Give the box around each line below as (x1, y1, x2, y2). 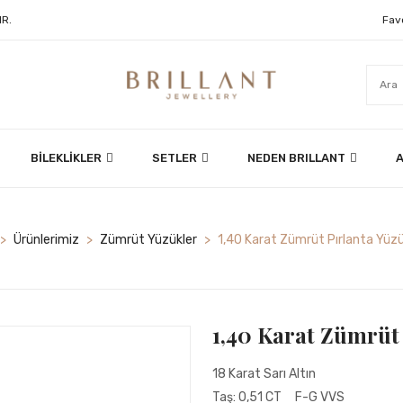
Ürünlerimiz (13, 232, 79, 248)
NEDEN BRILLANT (246, 151, 348, 166)
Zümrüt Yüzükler (100, 232, 197, 248)
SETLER (151, 151, 200, 166)
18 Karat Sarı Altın (212, 366, 316, 382)
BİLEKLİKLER (30, 151, 104, 166)
